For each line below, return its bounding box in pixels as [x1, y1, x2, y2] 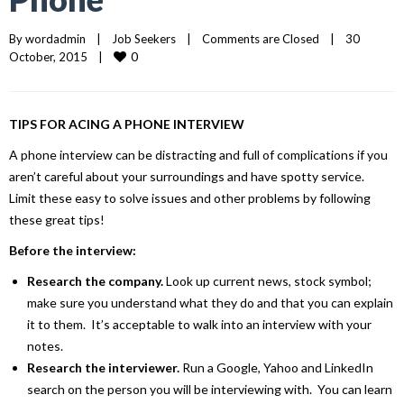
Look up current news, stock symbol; [163, 272, 372, 289]
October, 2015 [9, 49, 98, 64]
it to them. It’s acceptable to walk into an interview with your [27, 316, 372, 332]
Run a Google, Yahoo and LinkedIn [179, 359, 373, 375]
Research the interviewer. [27, 359, 179, 375]
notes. [27, 337, 63, 353]
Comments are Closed [202, 31, 319, 46]
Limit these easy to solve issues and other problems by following [9, 189, 371, 206]
